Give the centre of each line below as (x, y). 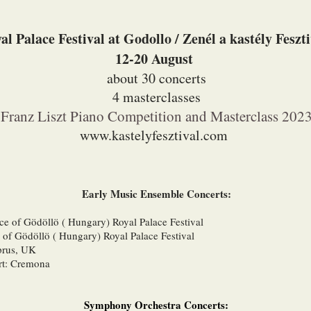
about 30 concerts (156, 78)
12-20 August (156, 59)
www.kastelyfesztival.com (154, 135)
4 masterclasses (156, 97)
